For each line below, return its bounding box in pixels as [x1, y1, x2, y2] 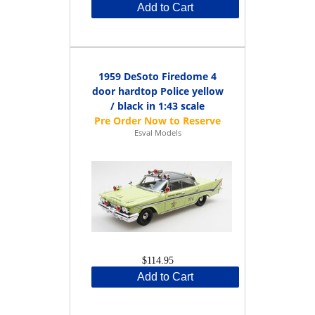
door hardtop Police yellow [91, 84, 224, 98]
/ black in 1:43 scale [110, 98, 205, 112]
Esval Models [134, 127, 181, 138]
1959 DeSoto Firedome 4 [98, 69, 217, 83]
